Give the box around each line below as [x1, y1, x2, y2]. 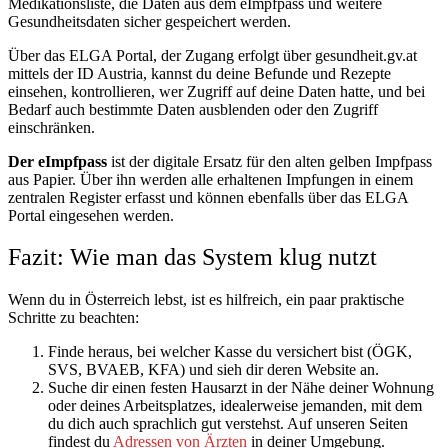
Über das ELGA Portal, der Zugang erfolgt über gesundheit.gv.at [8, 46, 417, 64]
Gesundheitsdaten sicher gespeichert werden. [8, 12, 291, 30]
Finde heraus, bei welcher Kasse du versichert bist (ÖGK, [48, 343, 412, 361]
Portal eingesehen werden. [8, 206, 174, 224]
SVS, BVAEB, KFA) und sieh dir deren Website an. [48, 361, 379, 379]
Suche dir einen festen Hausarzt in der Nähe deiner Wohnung [48, 379, 434, 397]
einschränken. [8, 118, 95, 136]
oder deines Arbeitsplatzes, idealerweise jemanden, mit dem [48, 397, 422, 415]
